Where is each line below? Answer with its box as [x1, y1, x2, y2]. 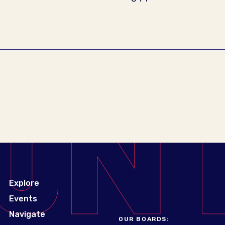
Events [9, 194, 37, 203]
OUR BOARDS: [119, 215, 170, 222]
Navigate [9, 209, 45, 219]
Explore [9, 178, 39, 188]
